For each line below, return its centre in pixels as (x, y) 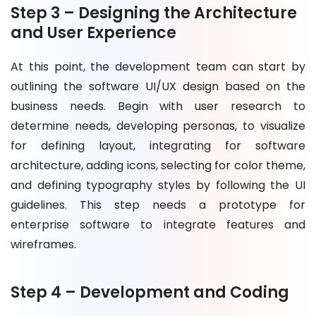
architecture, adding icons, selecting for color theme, (158, 165)
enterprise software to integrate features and (158, 224)
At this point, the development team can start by (158, 66)
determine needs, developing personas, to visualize (158, 126)
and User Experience (93, 32)
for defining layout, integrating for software (158, 145)
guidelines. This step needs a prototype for (158, 205)
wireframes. (43, 244)
